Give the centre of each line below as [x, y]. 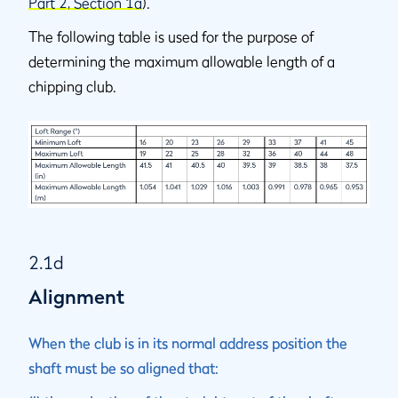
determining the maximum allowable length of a [182, 61]
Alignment [76, 296]
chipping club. [72, 86]
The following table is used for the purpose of [171, 36]
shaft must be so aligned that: [123, 367]
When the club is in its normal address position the [188, 342]
